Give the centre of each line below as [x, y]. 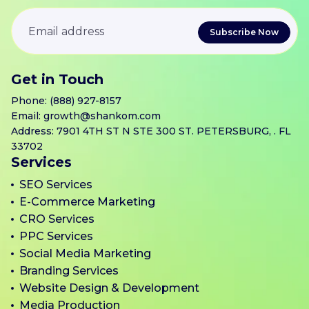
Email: [27, 116]
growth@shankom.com [102, 116]
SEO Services [56, 185]
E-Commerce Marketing [87, 202]
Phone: [30, 101]
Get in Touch [57, 80]
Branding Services [69, 271]
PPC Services [56, 237]
